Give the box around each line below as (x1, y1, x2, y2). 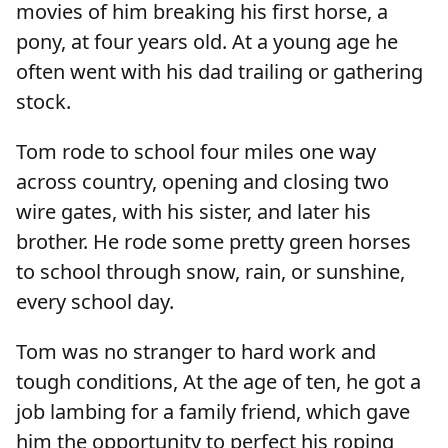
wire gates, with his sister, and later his (16, 198, 371, 226)
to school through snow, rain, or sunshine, (16, 258, 405, 286)
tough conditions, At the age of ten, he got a (16, 368, 421, 396)
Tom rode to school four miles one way (16, 138, 376, 166)
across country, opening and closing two (16, 168, 389, 196)
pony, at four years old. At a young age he (16, 28, 398, 56)
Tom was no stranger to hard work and (16, 338, 376, 366)
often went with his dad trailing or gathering (16, 58, 423, 86)
